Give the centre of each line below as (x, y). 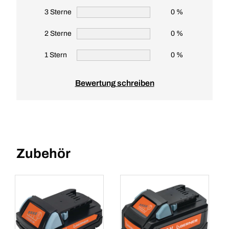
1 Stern (56, 55)
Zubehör (43, 153)
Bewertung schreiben (114, 83)
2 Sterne (58, 33)
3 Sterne (58, 12)
